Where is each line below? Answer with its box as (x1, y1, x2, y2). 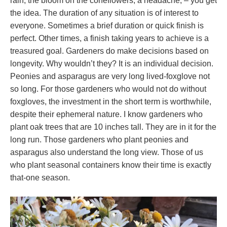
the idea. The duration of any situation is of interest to (10, 9, 199, 17)
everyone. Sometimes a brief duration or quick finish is (10, 21, 204, 30)
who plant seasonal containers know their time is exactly (10, 161, 211, 169)
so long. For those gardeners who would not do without (10, 85, 206, 93)
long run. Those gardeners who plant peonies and (10, 135, 188, 144)
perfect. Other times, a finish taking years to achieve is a (10, 34, 209, 43)
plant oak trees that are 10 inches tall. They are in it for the (10, 123, 216, 131)
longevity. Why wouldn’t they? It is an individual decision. (10, 59, 213, 68)
